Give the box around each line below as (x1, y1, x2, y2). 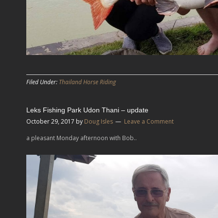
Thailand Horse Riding (59, 77, 116, 86)
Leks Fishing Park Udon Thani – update (26, 106, 148, 114)
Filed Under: (26, 77, 59, 86)
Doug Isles (84, 117, 113, 126)
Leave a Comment (124, 117, 174, 126)
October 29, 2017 (26, 117, 74, 126)
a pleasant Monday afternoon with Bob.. (26, 133, 137, 142)
